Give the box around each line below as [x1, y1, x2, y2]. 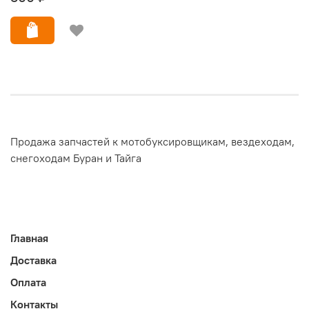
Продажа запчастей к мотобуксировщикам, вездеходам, [10, 134, 295, 149]
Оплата [10, 275, 46, 289]
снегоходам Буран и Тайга [10, 151, 141, 166]
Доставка [10, 252, 57, 267]
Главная [10, 230, 48, 245]
